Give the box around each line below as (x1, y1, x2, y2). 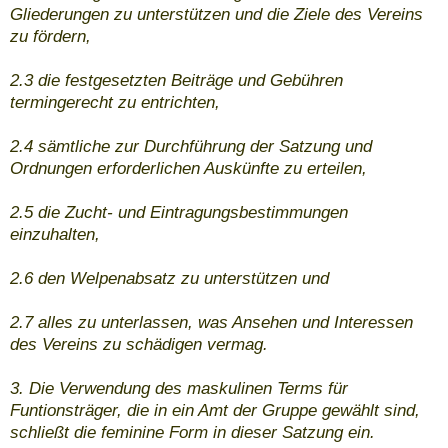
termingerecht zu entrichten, (10, 93, 220, 113)
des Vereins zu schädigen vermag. (10, 335, 268, 355)
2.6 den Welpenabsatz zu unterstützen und (10, 269, 329, 289)
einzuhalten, (10, 225, 100, 245)
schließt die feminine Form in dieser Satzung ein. (10, 423, 375, 443)
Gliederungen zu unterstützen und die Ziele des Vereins (10, 5, 423, 25)
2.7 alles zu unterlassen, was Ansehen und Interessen (10, 313, 413, 333)
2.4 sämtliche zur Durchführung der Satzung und (10, 137, 372, 157)
